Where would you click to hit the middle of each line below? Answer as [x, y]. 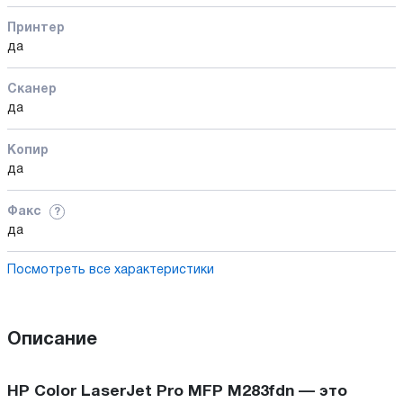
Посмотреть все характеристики [111, 270]
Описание [52, 340]
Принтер [36, 28]
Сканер [32, 89]
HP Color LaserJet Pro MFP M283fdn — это [177, 391]
